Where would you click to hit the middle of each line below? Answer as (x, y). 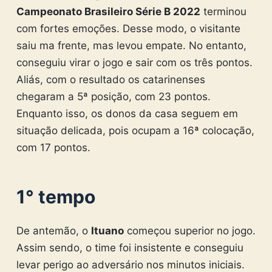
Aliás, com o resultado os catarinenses (110, 80)
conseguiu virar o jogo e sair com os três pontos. (134, 63)
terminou (223, 12)
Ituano (107, 231)
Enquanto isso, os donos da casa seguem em (127, 114)
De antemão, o (53, 231)
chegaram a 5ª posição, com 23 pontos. (113, 97)
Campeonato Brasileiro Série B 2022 (108, 12)
